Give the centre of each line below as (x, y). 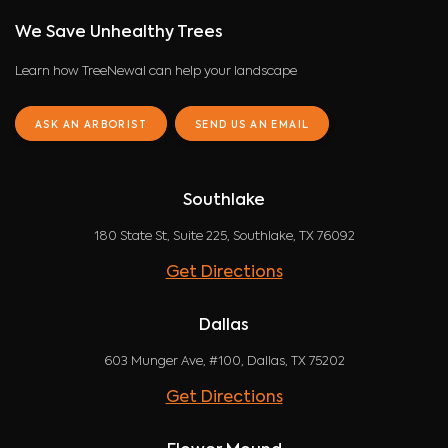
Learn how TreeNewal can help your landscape (156, 71)
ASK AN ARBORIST (91, 124)
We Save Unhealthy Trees (119, 32)
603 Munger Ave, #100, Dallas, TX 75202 (224, 362)
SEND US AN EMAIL (252, 124)
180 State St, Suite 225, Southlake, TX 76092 (224, 237)
